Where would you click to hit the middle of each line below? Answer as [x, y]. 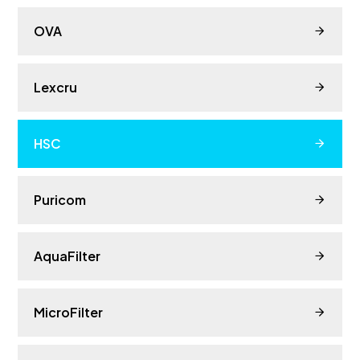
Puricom [60, 199]
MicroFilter [69, 312]
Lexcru [56, 87]
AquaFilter [67, 256]
